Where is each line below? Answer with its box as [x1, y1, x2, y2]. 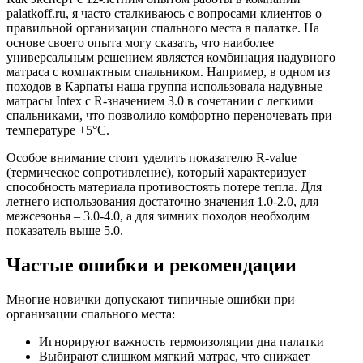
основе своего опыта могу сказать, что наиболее [6, 36, 274, 50]
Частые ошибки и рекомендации [6, 254, 297, 276]
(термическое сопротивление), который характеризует [6, 165, 306, 180]
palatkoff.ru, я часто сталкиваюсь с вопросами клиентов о [6, 6, 322, 21]
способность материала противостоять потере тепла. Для [6, 180, 322, 194]
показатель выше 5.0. [6, 224, 123, 238]
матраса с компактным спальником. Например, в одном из [6, 65, 330, 79]
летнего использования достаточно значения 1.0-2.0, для [6, 194, 318, 209]
